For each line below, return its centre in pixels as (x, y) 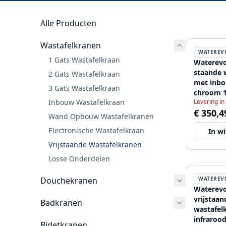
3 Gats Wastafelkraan (84, 88)
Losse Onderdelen (79, 159)
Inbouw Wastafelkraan (87, 102)
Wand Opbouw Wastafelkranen (101, 116)
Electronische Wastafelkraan (96, 130)
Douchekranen (69, 181)
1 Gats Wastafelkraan (84, 60)
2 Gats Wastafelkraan (84, 74)
